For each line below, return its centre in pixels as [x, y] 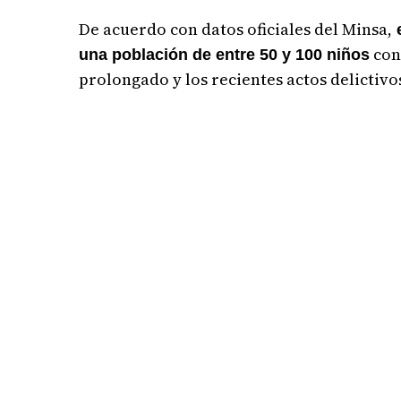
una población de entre [170, 54]
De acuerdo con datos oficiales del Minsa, [236, 29]
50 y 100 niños [315, 54]
